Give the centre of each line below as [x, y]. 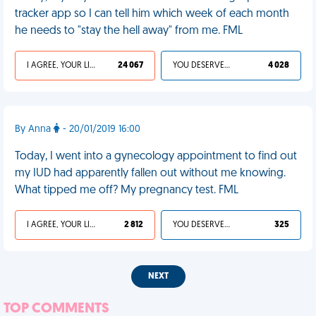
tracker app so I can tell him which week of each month [152, 14]
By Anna [34, 129]
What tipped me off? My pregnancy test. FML [127, 190]
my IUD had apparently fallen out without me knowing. [150, 174]
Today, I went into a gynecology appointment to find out [156, 157]
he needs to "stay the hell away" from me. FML [129, 31]
